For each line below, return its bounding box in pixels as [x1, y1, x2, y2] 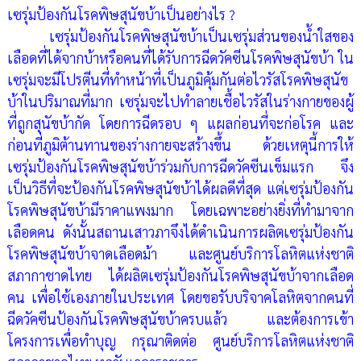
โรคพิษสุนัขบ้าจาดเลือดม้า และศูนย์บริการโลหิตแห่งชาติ [6, 244, 355, 263]
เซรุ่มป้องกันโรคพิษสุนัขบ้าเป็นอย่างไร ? [6, 5, 235, 24]
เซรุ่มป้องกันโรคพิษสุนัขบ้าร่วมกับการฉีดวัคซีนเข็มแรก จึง [6, 157, 355, 176]
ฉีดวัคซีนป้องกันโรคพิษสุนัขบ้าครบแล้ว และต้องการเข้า [6, 309, 355, 329]
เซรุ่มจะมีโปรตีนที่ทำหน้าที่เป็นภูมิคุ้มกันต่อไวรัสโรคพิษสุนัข [6, 70, 348, 89]
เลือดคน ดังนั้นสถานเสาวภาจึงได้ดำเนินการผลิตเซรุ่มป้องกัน [6, 222, 355, 242]
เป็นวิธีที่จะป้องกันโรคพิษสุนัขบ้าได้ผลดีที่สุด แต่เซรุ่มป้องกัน [6, 179, 355, 198]
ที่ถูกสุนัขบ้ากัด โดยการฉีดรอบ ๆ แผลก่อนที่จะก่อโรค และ [6, 114, 355, 133]
